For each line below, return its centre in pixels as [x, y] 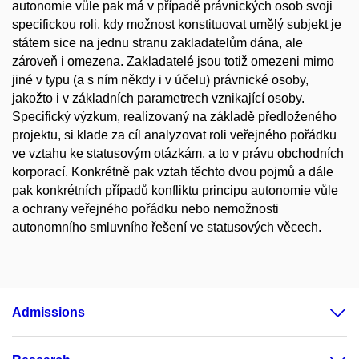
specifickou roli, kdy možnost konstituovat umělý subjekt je [177, 24]
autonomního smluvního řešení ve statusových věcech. [167, 227]
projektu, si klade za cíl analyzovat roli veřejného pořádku [174, 135]
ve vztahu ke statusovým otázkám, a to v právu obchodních [178, 153]
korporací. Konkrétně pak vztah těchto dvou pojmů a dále [173, 172]
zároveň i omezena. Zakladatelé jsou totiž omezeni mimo [173, 61]
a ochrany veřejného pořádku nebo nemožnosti [145, 209]
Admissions [48, 312]
